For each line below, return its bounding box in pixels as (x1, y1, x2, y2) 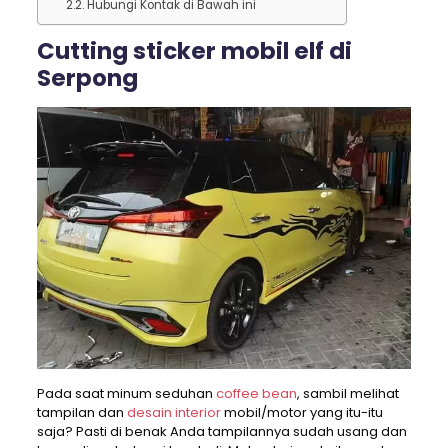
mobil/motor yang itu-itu (220, 403, 383, 423)
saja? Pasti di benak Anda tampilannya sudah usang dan (36, 422, 407, 442)
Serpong (36, 62, 138, 95)
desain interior (126, 403, 221, 423)
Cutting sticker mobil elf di (36, 35, 352, 68)
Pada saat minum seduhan (36, 384, 216, 404)
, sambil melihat (296, 384, 399, 404)
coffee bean (215, 384, 297, 404)
